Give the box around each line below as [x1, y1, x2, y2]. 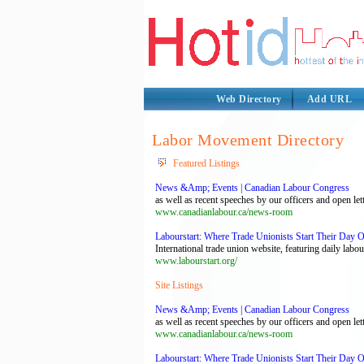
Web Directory [216, 93, 282, 105]
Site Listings [155, 279, 203, 291]
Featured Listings [173, 158, 240, 169]
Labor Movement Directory [152, 131, 344, 149]
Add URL [306, 93, 352, 105]
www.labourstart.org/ [155, 255, 237, 266]
